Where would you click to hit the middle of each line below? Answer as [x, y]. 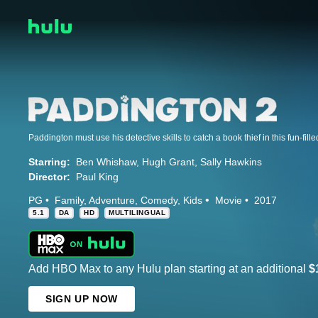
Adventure [112, 200]
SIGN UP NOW [82, 299]
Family [69, 200]
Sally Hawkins [231, 161]
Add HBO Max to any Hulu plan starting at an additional [169, 269]
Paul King [97, 176]
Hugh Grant [168, 161]
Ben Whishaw [106, 161]
